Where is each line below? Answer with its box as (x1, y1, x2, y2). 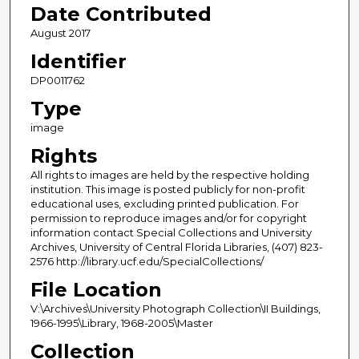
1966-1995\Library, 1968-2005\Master (30, 317, 213, 330)
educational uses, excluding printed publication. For (30, 197, 299, 211)
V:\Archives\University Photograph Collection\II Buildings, (30, 302, 321, 316)
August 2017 (30, 26, 91, 40)
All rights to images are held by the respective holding (30, 168, 309, 182)
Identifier (30, 50, 127, 74)
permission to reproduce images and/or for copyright (30, 212, 307, 225)
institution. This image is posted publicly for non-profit (30, 183, 305, 196)
